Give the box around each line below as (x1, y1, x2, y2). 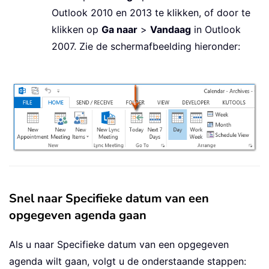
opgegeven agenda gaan (9, 207, 147, 223)
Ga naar (101, 23, 138, 36)
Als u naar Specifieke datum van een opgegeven (9, 238, 229, 250)
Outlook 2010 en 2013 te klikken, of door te (52, 7, 250, 19)
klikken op (52, 23, 101, 36)
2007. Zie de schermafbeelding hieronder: (52, 40, 240, 53)
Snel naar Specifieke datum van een (9, 190, 209, 207)
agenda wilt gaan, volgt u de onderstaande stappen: (9, 255, 246, 267)
